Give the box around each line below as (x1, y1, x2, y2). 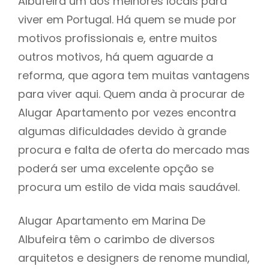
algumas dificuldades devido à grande (18, 123, 226, 139)
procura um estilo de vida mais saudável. (18, 179, 240, 195)
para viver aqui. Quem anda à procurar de (18, 86, 244, 101)
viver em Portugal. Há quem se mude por (18, 11, 237, 27)
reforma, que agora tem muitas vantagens (18, 67, 250, 83)
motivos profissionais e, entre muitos (18, 30, 217, 46)
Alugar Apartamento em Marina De (18, 213, 205, 228)
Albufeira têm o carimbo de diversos (18, 231, 215, 247)
